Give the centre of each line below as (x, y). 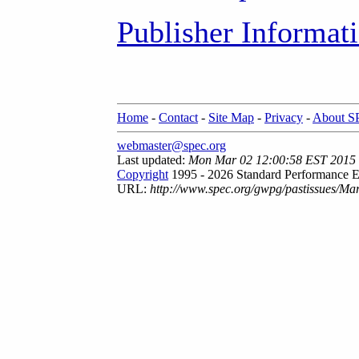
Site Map (231, 117)
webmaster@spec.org (171, 145)
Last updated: (153, 160)
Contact (178, 117)
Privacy (284, 117)
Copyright (143, 174)
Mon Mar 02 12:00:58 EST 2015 (272, 160)
